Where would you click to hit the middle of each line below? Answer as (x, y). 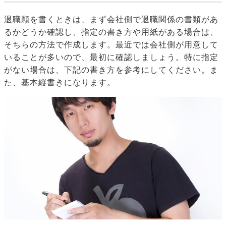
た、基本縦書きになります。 (60, 83)
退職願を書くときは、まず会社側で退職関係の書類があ (111, 20)
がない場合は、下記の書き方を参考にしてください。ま (111, 70)
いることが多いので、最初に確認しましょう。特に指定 (111, 58)
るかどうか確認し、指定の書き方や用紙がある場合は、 (111, 32)
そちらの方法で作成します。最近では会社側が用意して (111, 45)
